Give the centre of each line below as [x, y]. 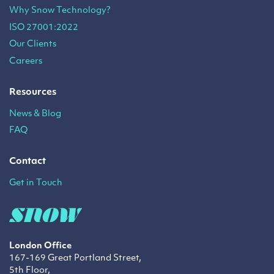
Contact [28, 162]
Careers [26, 61]
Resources [33, 92]
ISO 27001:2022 [44, 28]
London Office [40, 246]
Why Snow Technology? [60, 11]
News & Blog [35, 114]
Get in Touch [36, 183]
